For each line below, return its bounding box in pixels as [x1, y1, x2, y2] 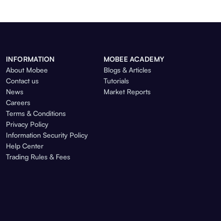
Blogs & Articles [104, 66, 151, 74]
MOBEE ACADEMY [104, 55, 164, 64]
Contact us [6, 76, 38, 85]
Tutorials [104, 76, 129, 85]
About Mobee [6, 66, 48, 74]
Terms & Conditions [6, 109, 66, 118]
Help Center [6, 142, 43, 150]
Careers [6, 98, 30, 107]
